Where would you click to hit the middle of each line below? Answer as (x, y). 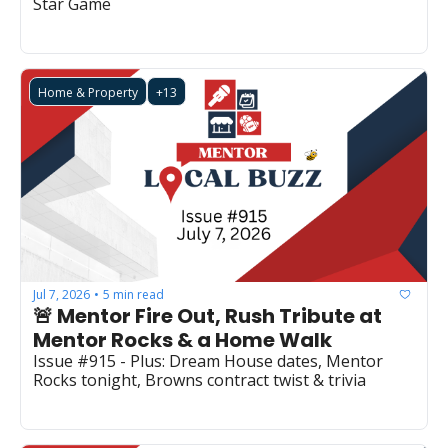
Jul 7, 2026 (61, 294)
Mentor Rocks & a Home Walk (182, 340)
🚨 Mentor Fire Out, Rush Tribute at (207, 316)
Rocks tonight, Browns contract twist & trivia (199, 380)
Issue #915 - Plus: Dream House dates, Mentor (208, 361)
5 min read (133, 294)
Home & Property (88, 93)
